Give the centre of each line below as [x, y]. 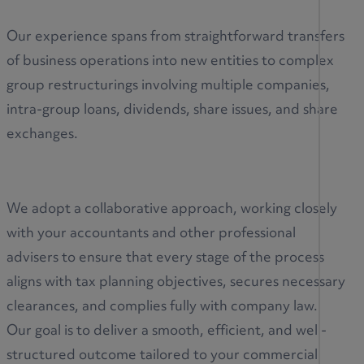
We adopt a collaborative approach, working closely [172, 209]
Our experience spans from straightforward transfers [175, 37]
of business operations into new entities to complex [170, 61]
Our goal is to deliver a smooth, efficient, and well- [167, 331]
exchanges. [44, 134]
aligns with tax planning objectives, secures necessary [176, 282]
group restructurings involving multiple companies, [168, 86]
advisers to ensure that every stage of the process [165, 258]
